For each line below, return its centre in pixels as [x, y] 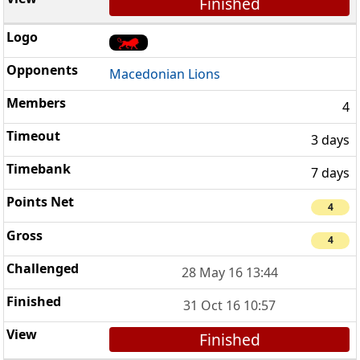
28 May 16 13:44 [229, 272]
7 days [330, 173]
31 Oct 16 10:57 [230, 305]
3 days [330, 140]
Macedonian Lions [165, 74]
